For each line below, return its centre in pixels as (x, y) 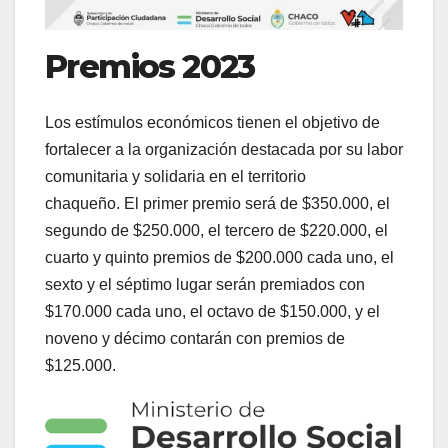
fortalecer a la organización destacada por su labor (224, 150)
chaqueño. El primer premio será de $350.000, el (217, 204)
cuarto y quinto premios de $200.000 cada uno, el (219, 258)
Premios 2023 (150, 66)
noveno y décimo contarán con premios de (195, 339)
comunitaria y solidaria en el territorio (175, 177)
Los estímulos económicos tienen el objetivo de (212, 123)
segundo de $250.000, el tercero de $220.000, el (216, 231)
